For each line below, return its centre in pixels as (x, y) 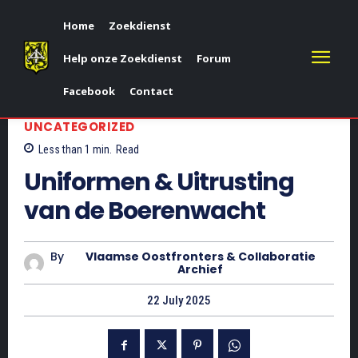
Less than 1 (64, 150)
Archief (201, 270)
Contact (151, 91)
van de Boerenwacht (145, 211)
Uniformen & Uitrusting (159, 183)
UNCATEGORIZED (80, 126)
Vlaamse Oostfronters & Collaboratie (200, 257)
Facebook (89, 91)
